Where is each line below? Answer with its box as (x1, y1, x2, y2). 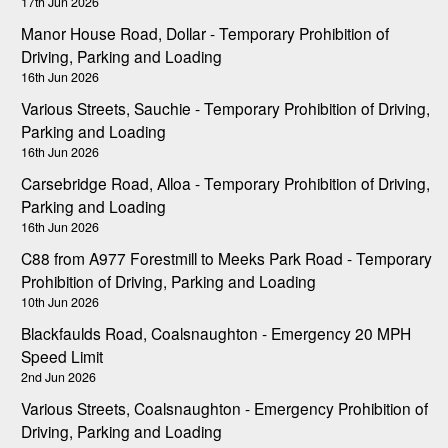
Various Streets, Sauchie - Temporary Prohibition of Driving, (21, 96, 430, 119)
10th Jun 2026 (21, 292, 99, 311)
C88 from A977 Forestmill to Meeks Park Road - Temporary (21, 246, 432, 269)
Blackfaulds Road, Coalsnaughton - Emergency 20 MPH (21, 321, 411, 344)
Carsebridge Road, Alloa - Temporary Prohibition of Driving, (21, 171, 430, 194)
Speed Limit (21, 344, 103, 367)
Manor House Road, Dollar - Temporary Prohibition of (21, 21, 389, 44)
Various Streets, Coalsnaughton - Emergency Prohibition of (21, 396, 428, 419)
